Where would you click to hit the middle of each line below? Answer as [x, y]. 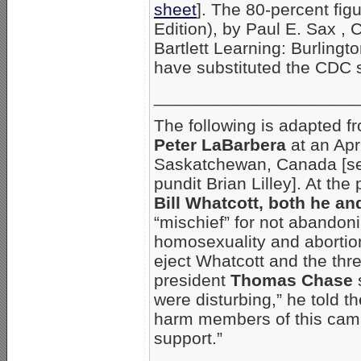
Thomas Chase [292, 280]
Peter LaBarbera [220, 144]
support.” [188, 338]
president [192, 280]
